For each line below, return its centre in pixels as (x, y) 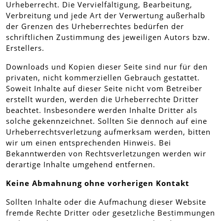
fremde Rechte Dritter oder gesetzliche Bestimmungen (110, 213)
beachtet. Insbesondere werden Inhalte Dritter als (102, 110)
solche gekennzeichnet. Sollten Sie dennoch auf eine (107, 121)
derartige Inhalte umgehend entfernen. (81, 164)
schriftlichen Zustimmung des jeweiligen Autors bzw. (108, 37)
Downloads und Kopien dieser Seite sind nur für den (107, 67)
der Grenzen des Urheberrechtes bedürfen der (95, 26)
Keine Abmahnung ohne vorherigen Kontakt (98, 183)
